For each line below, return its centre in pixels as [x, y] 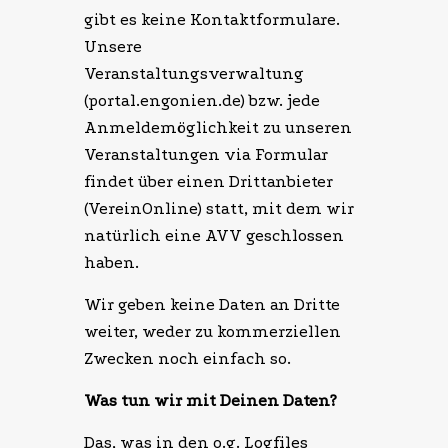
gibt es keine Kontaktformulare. [212, 20]
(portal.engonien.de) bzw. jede [202, 101]
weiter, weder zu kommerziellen [212, 332]
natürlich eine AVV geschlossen [214, 236]
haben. [111, 263]
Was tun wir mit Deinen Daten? [210, 401]
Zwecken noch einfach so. [187, 359]
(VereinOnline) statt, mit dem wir [219, 209]
